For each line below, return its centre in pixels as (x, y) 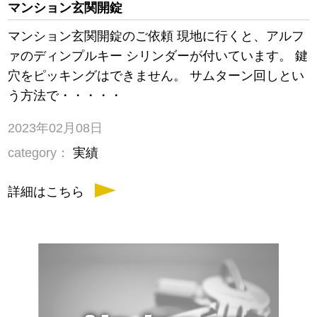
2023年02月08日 (56, 128)
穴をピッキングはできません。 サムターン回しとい (156, 76)
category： (39, 153)
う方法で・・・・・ (65, 96)
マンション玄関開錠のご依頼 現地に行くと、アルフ (156, 36)
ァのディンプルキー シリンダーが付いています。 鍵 (158, 56)
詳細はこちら (46, 192)
